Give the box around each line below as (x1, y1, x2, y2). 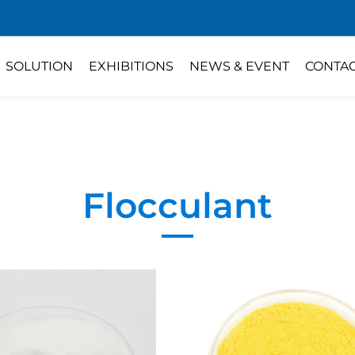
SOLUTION (6, 58, 73, 74)
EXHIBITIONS (89, 58, 174, 74)
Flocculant (82, 184, 273, 227)
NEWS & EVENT (189, 58, 289, 74)
